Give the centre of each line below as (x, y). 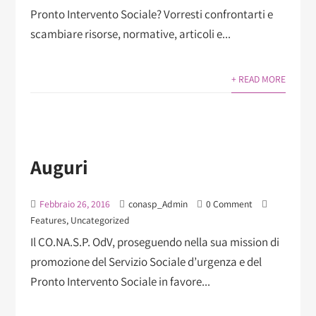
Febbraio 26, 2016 (74, 204)
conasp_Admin (158, 204)
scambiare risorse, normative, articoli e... (130, 34)
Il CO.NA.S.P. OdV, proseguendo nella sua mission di (154, 242)
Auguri (59, 167)
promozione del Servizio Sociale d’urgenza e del (146, 262)
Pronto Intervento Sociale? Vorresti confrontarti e (151, 14)
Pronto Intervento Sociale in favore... (120, 282)
